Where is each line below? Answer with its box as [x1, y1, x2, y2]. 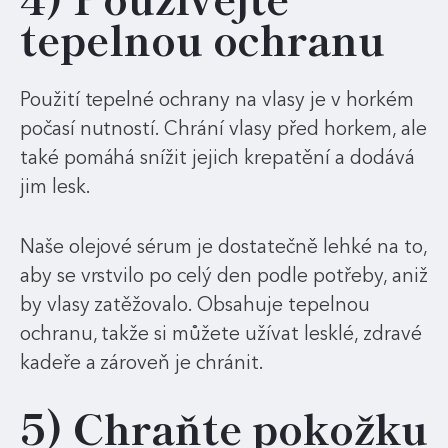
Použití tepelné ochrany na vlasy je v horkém [19, 85, 414, 113]
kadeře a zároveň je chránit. [19, 349, 265, 377]
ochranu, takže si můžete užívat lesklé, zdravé [19, 320, 422, 348]
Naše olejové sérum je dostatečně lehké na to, [19, 233, 427, 261]
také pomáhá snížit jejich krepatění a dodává [19, 143, 415, 171]
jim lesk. [19, 172, 91, 200]
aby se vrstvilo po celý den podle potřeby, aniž [19, 262, 428, 290]
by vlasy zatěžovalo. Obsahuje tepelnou [19, 291, 370, 319]
